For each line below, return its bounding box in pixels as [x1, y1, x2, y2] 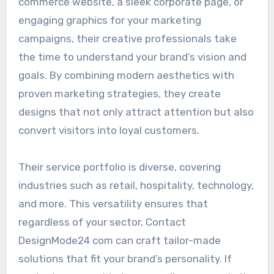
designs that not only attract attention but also [18, 105, 254, 118]
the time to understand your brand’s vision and [18, 50, 246, 63]
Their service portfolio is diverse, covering [18, 160, 221, 173]
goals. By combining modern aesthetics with [18, 68, 234, 81]
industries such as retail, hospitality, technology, [18, 179, 254, 191]
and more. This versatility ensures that [18, 197, 208, 210]
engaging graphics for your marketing [18, 13, 201, 26]
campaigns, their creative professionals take [18, 32, 237, 45]
